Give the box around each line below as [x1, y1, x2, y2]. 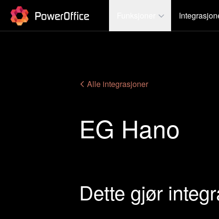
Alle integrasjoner [85, 78, 148, 89]
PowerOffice [9, 3, 52, 15]
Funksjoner [117, 9, 155, 21]
